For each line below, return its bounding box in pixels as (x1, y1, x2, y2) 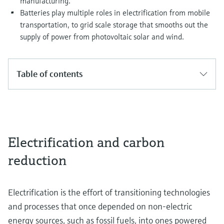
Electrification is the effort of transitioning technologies (8, 186, 210, 198)
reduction (8, 151, 66, 169)
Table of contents (16, 68, 83, 79)
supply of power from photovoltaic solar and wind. (20, 31, 184, 41)
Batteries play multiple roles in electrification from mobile (20, 7, 210, 17)
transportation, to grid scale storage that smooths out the (20, 19, 208, 29)
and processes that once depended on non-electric (8, 200, 192, 212)
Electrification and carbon (8, 133, 164, 151)
